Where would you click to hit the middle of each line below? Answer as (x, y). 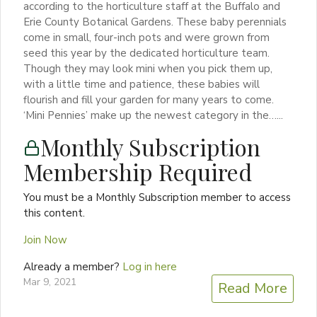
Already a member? (73, 267)
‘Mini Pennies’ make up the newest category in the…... (153, 116)
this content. (54, 213)
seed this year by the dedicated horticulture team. (146, 53)
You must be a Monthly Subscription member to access (157, 198)
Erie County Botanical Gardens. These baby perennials (155, 22)
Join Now (45, 240)
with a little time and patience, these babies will (142, 85)
